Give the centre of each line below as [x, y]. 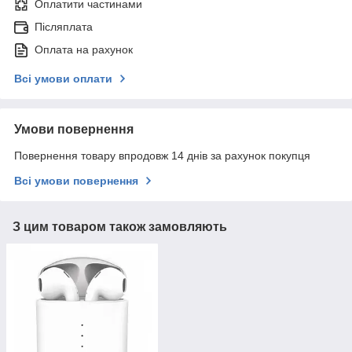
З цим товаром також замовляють [120, 227]
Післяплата [64, 27]
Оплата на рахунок [84, 50]
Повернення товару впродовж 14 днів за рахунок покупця [162, 156]
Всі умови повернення [76, 181]
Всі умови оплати [63, 79]
